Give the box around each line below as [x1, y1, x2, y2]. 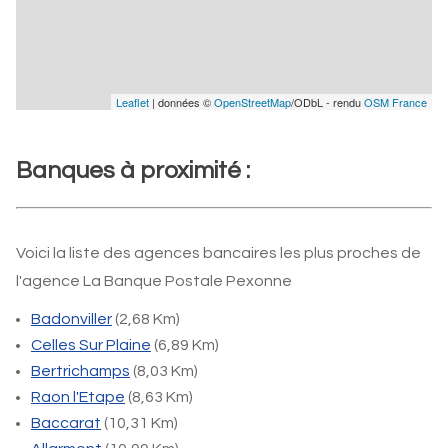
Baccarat [31, 415, 101, 431]
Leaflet [116, 94, 149, 110]
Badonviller [31, 311, 112, 327]
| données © [149, 94, 214, 110]
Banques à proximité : [16, 158, 250, 183]
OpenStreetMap [214, 94, 291, 110]
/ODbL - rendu [291, 94, 364, 110]
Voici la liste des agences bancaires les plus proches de [16, 245, 421, 261]
